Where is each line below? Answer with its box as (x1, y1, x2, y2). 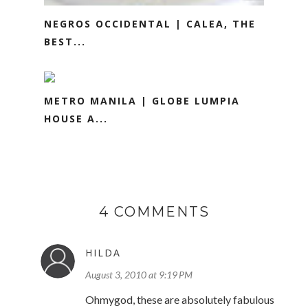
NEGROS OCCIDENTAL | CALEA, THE (44, 17, 256, 31)
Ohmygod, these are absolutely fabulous (85, 293, 274, 307)
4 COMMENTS (98, 203, 210, 221)
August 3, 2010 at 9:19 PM (85, 269, 192, 281)
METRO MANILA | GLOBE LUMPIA (44, 94, 240, 108)
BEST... (44, 35, 86, 49)
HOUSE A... (44, 112, 108, 126)
